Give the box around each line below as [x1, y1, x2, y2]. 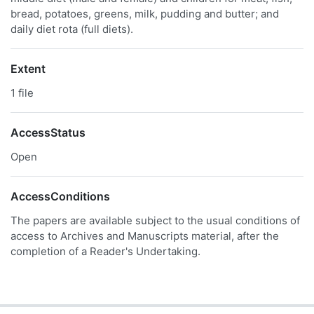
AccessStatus [11, 125, 86, 139]
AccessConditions [11, 189, 110, 203]
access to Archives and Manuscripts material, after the [11, 229, 279, 243]
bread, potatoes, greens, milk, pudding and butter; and [11, 7, 279, 20]
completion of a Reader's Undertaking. [11, 245, 200, 258]
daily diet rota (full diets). [11, 22, 133, 36]
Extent [11, 62, 46, 76]
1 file [11, 86, 34, 100]
